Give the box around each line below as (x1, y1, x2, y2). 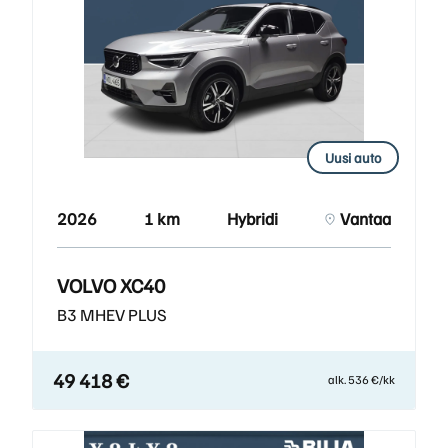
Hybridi (227, 208, 278, 230)
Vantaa (340, 208, 391, 230)
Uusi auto (325, 149, 381, 167)
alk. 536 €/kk (328, 372, 395, 388)
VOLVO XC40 (57, 272, 165, 299)
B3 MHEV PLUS (57, 304, 167, 326)
